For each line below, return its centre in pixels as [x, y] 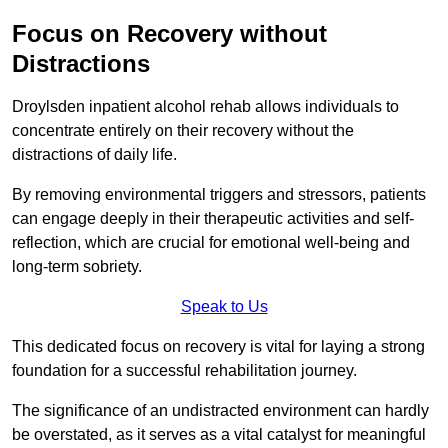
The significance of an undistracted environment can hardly [220, 411]
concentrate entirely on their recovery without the [183, 131]
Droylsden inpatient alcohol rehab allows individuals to [205, 107]
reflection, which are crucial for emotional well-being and [211, 243]
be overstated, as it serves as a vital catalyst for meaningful [219, 435]
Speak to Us [224, 307]
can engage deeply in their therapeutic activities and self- [213, 219]
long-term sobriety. [77, 267]
